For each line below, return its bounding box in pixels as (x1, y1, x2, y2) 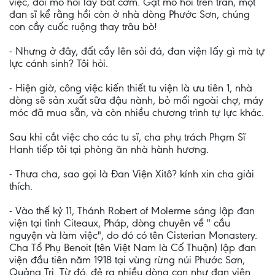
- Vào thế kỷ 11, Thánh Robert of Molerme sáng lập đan (9, 204, 255, 217)
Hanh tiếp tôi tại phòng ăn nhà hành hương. (9, 143, 209, 155)
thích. (9, 180, 33, 192)
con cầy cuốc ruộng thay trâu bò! (9, 20, 157, 33)
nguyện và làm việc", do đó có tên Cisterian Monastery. (9, 229, 257, 241)
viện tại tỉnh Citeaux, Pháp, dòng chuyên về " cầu (9, 217, 230, 229)
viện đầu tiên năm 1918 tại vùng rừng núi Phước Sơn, (9, 254, 245, 266)
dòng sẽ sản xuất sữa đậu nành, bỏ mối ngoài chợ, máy (9, 94, 263, 106)
